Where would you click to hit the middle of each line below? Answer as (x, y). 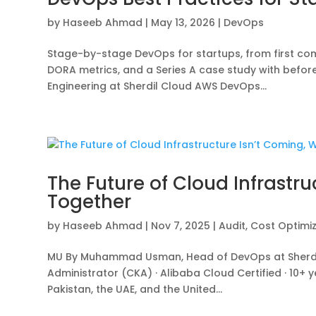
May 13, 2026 (183, 23)
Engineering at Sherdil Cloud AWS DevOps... (157, 86)
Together (90, 202)
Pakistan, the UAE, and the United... (135, 290)
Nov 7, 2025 (181, 226)
